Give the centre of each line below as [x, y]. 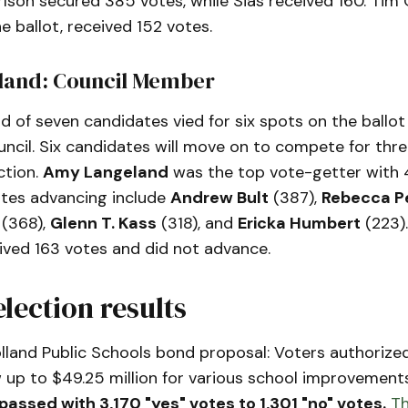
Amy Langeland [105, 172]
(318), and [197, 223]
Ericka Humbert [299, 223]
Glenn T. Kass [103, 223]
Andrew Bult [219, 197]
